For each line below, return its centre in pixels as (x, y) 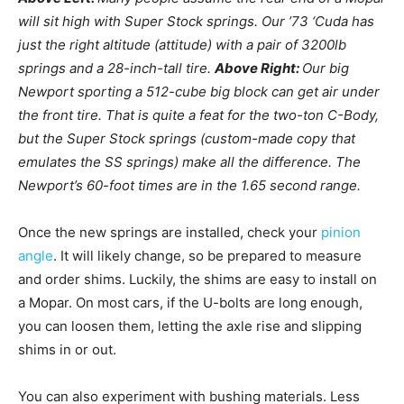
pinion (341, 233)
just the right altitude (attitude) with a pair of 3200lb (182, 45)
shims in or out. (67, 350)
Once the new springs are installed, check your (170, 233)
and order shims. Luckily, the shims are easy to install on (197, 280)
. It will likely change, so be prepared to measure (207, 256)
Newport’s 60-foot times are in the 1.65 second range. (189, 186)
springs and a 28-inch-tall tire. (116, 69)
